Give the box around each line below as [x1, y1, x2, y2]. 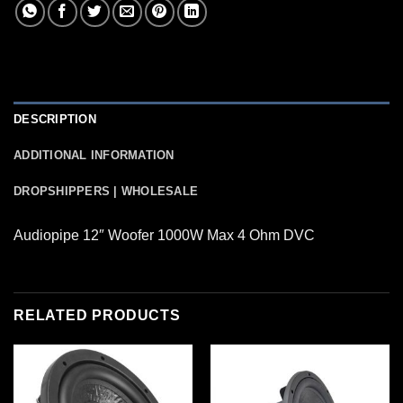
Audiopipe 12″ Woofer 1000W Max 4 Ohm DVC [13, 228, 315, 244]
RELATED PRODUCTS [13, 307, 181, 323]
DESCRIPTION [13, 112, 96, 127]
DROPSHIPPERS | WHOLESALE [13, 184, 199, 199]
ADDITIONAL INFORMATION [13, 148, 175, 163]
